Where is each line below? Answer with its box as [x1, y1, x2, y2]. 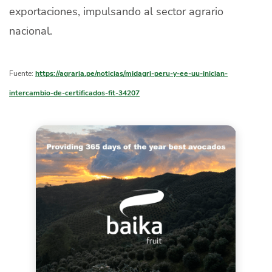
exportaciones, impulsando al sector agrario [9, 4, 223, 18]
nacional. [9, 23, 52, 38]
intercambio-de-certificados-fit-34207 [9, 87, 140, 97]
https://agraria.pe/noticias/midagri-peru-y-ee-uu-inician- [35, 68, 228, 78]
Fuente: [9, 68, 35, 78]
